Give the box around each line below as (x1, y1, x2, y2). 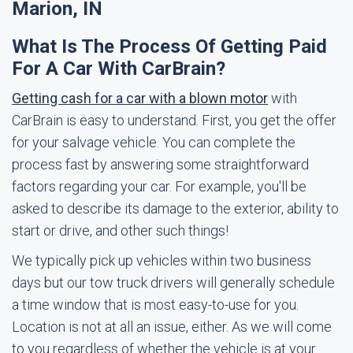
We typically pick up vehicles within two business (12, 252, 311, 269)
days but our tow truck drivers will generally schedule (12, 274, 335, 291)
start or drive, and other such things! (12, 222, 229, 239)
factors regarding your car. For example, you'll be (12, 178, 307, 195)
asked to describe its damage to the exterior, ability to (12, 200, 339, 217)
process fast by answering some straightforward (12, 156, 309, 173)
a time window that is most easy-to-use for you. (12, 296, 299, 313)
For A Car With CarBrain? (12, 58, 225, 80)
